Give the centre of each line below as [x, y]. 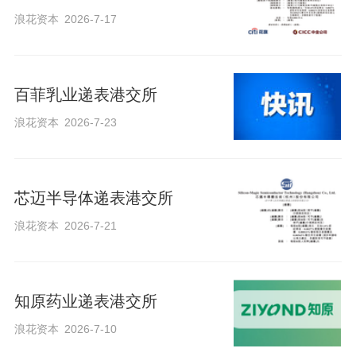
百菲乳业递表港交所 [85, 94]
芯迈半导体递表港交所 [93, 197]
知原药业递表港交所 [85, 301]
